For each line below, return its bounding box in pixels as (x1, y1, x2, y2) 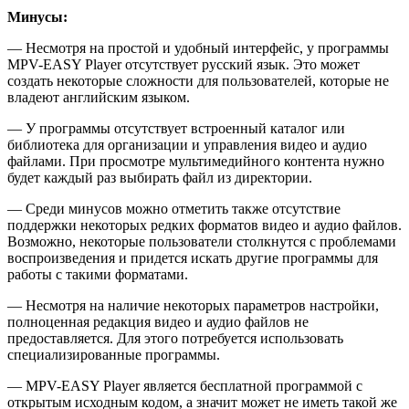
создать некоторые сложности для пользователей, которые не (7, 73, 389, 89)
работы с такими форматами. (7, 267, 188, 283)
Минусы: (7, 9, 68, 26)
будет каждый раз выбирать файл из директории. (7, 170, 312, 186)
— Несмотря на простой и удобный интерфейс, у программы (7, 40, 389, 57)
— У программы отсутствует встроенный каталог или (7, 121, 345, 137)
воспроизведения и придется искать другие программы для (7, 250, 378, 267)
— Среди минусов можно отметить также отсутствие (7, 201, 341, 217)
